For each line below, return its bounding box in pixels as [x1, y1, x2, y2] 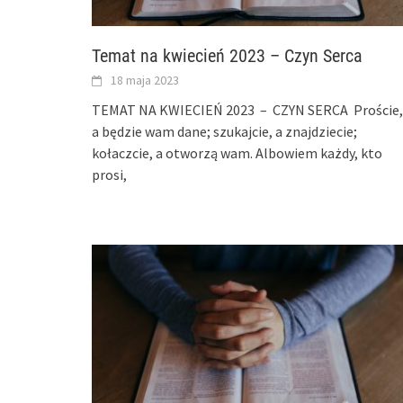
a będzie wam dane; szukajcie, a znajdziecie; [92, 121, 357, 140]
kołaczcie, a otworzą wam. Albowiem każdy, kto [92, 143, 382, 162]
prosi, [92, 165, 127, 184]
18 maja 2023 [111, 71, 179, 88]
